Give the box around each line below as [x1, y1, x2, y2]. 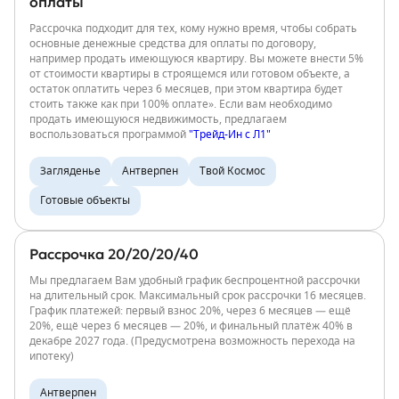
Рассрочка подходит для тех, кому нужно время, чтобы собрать [29, 23, 357, 34]
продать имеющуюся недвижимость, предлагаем [29, 114, 287, 125]
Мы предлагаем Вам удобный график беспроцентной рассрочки [29, 275, 360, 286]
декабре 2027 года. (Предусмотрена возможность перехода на [29, 336, 355, 346]
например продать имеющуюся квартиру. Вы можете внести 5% [29, 53, 363, 64]
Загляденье [40, 166, 101, 176]
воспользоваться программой [29, 129, 189, 140]
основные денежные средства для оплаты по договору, [29, 38, 316, 49]
